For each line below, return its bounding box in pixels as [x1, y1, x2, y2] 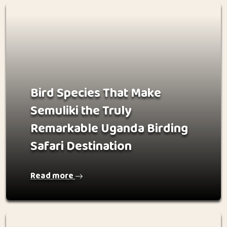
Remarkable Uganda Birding [30, 119, 188, 139]
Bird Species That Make [30, 83, 161, 103]
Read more [30, 169, 75, 183]
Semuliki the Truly [30, 101, 131, 121]
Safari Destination [30, 136, 132, 157]
